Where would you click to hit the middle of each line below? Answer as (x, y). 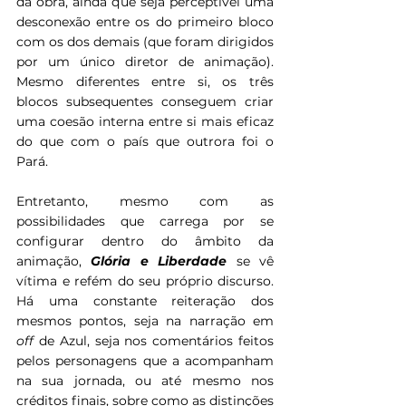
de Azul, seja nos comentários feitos (154, 341)
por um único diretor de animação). (145, 62)
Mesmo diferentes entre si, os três (145, 82)
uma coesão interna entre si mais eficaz (145, 122)
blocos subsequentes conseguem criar (145, 102)
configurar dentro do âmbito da (145, 242)
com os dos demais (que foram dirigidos (145, 42)
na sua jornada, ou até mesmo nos (145, 381)
